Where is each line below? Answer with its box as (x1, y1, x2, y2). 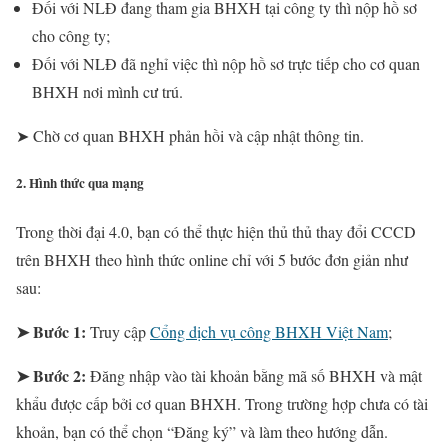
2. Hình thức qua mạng (16, 173, 144, 194)
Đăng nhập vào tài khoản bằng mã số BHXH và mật (86, 364, 422, 386)
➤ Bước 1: (16, 319, 90, 343)
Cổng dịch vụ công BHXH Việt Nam (150, 320, 388, 342)
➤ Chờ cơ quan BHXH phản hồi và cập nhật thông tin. (16, 125, 364, 147)
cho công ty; (32, 25, 110, 47)
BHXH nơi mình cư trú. (32, 81, 183, 103)
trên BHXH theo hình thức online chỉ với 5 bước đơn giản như (16, 248, 408, 270)
